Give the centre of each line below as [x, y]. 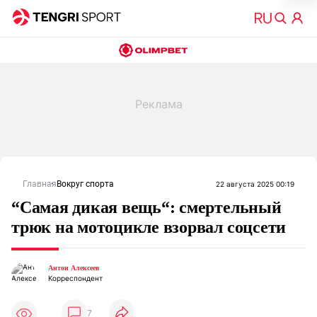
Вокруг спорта [85, 184]
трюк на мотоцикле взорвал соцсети [149, 227]
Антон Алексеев [74, 268]
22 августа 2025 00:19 [255, 184]
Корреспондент [75, 278]
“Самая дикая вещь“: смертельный [146, 207]
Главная [40, 184]
